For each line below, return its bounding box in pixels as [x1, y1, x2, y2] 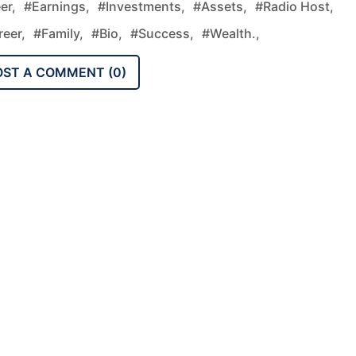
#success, [130, 25, 194, 41]
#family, [33, 25, 83, 41]
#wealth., [202, 25, 260, 41]
